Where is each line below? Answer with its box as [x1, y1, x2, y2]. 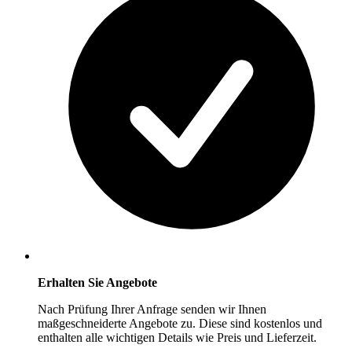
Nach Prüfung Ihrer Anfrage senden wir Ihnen [38, 302, 266, 317]
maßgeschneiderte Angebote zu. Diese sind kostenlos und [38, 317, 322, 331]
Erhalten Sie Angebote [38, 276, 157, 290]
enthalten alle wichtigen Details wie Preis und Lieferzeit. [38, 331, 317, 345]
